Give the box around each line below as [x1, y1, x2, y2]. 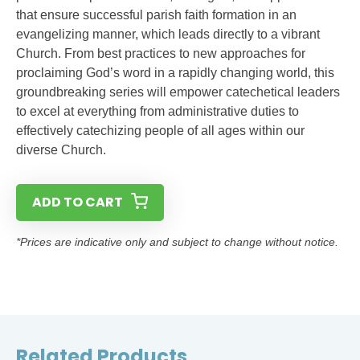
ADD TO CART [32, 193, 123, 211]
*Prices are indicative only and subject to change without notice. [16, 235, 338, 248]
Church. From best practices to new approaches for [16, 47, 305, 60]
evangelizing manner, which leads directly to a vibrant [16, 27, 320, 41]
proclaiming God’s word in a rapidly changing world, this [16, 66, 334, 80]
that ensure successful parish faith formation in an [16, 8, 297, 22]
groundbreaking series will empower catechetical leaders [16, 85, 340, 99]
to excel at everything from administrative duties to [16, 104, 299, 118]
